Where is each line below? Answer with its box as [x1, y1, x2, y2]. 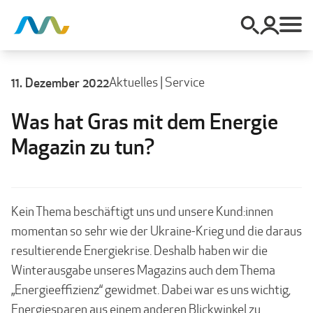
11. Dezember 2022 [11, 74, 109, 91]
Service [165, 74, 205, 90]
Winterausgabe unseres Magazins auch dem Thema [11, 262, 275, 278]
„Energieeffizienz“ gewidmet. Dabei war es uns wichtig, [11, 282, 291, 298]
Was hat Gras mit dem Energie [11, 108, 278, 136]
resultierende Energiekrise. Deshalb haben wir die [11, 242, 268, 259]
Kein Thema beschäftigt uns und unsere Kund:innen [11, 203, 273, 219]
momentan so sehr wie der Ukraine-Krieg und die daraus [11, 223, 302, 239]
